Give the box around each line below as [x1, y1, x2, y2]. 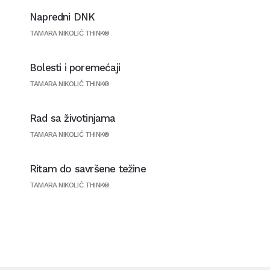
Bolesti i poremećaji [29, 61, 120, 74]
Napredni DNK [29, 11, 95, 23]
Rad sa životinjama [29, 112, 116, 124]
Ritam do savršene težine [29, 163, 146, 175]
